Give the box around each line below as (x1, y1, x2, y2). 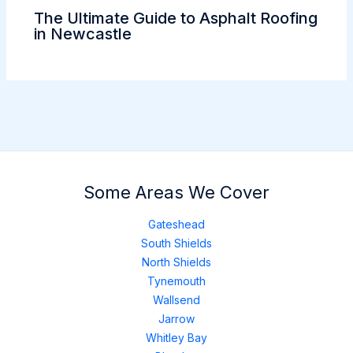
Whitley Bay (146, 331, 207, 344)
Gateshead (148, 217, 205, 231)
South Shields (141, 236, 212, 250)
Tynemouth (147, 274, 206, 288)
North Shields (142, 255, 211, 269)
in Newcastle (33, 24, 132, 44)
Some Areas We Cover (84, 181, 269, 203)
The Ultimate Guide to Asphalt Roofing (33, 9, 318, 28)
